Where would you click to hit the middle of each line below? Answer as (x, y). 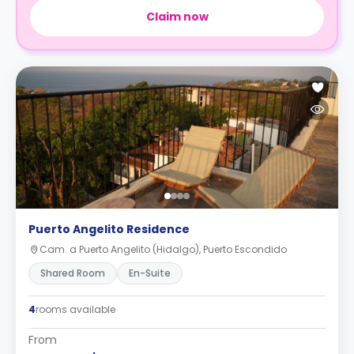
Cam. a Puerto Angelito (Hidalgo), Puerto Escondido (163, 249)
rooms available (75, 309)
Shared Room (73, 273)
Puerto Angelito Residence (109, 229)
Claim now (177, 17)
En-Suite (150, 273)
